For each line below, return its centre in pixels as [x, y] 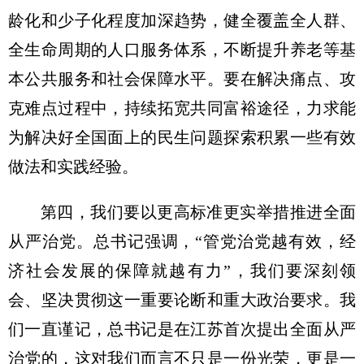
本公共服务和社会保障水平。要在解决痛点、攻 [182, 79]
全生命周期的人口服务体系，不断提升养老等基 [182, 50]
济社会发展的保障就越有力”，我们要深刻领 [182, 271]
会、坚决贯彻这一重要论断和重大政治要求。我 [182, 300]
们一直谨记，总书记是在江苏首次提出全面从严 [182, 329]
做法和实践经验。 [73, 167]
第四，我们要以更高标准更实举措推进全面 [198, 212]
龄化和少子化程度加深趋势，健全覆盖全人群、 [182, 20]
